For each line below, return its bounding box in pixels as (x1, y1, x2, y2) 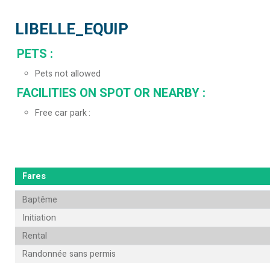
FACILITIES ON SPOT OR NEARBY (17, 84, 202, 102)
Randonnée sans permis (22, 248, 116, 261)
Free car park (35, 107, 87, 120)
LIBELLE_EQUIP (15, 18, 128, 42)
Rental (22, 230, 47, 243)
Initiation (22, 212, 56, 225)
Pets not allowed (35, 67, 101, 81)
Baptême (22, 193, 57, 207)
